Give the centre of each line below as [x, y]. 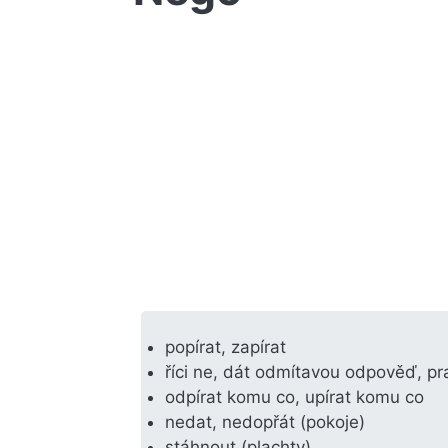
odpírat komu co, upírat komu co [294, 396]
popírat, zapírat [225, 346]
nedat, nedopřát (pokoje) [265, 421]
